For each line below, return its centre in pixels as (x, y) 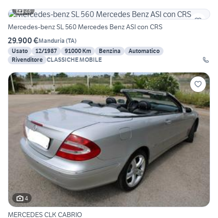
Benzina (110, 51)
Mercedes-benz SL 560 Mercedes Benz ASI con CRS (85, 27)
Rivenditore (27, 60)
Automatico (144, 51)
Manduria (52, 40)
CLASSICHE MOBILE (74, 60)
